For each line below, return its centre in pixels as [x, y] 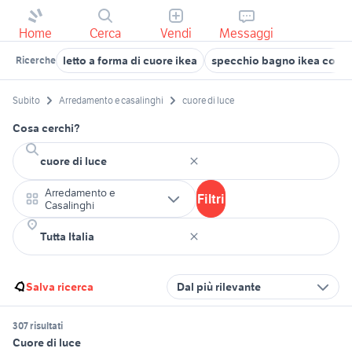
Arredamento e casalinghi [111, 101]
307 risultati [38, 326]
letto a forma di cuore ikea [130, 60]
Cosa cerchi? [46, 128]
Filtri [211, 199]
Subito [26, 101]
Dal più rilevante [219, 287]
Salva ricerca [60, 287]
